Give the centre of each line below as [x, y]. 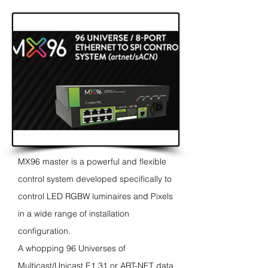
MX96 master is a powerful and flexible [92, 162]
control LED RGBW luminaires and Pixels [95, 196]
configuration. [44, 231]
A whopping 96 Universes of [72, 248]
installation [109, 214]
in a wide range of [54, 214]
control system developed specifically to [95, 179]
